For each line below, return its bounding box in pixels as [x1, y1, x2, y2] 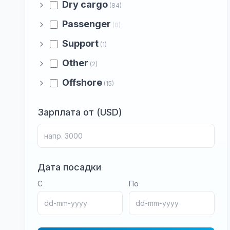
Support [62, 38, 99, 49]
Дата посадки [37, 162, 101, 172]
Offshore [62, 77, 102, 88]
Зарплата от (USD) [37, 107, 122, 118]
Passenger [62, 18, 111, 29]
